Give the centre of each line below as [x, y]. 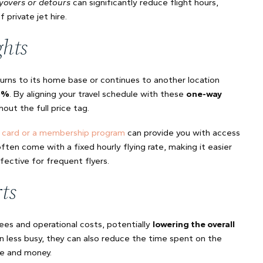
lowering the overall [194, 224]
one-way [204, 94]
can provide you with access [183, 133]
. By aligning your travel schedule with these [98, 94]
